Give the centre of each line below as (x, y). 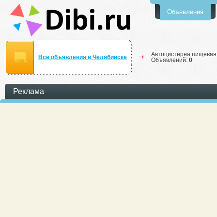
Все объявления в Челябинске (83, 57)
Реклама (29, 91)
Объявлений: (170, 60)
